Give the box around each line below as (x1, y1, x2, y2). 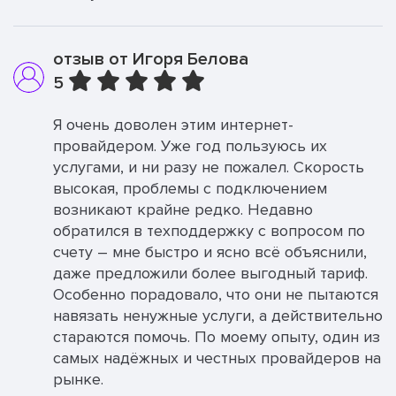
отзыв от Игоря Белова (53, 49, 248, 70)
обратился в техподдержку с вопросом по (53, 221, 365, 240)
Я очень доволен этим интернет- (53, 115, 293, 134)
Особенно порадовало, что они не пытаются (53, 285, 378, 304)
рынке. (53, 369, 103, 389)
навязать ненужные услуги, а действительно (53, 306, 383, 325)
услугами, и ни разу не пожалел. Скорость (53, 157, 364, 177)
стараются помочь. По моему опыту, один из (53, 327, 380, 346)
